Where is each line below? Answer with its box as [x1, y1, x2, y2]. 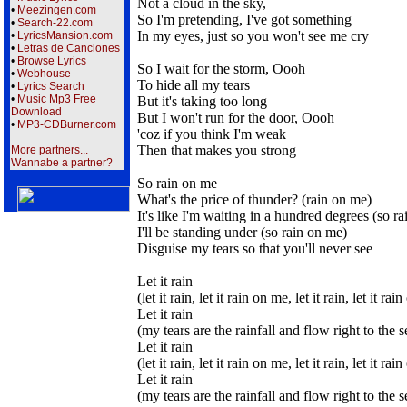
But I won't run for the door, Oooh [137, 110, 334, 125]
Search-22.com [17, 16, 93, 29]
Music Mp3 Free [17, 93, 96, 105]
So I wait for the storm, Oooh [137, 61, 305, 76]
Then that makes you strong [137, 143, 296, 158]
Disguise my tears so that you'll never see [137, 241, 372, 256]
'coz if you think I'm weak [137, 126, 286, 142]
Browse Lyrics [17, 55, 86, 67]
